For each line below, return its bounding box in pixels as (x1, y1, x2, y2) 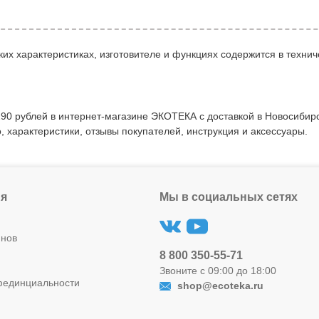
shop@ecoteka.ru (174, 280, 263, 291)
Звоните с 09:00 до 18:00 (159, 265, 276, 276)
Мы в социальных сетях (159, 191, 298, 203)
